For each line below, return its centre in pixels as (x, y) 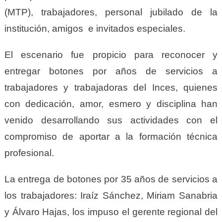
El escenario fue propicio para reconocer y (111, 55)
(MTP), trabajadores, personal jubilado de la (111, 12)
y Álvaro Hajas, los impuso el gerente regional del (111, 212)
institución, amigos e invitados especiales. (95, 29)
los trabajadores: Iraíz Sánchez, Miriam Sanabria (111, 196)
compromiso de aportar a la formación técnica (111, 137)
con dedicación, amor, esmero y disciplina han (111, 104)
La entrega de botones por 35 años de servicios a (111, 179)
